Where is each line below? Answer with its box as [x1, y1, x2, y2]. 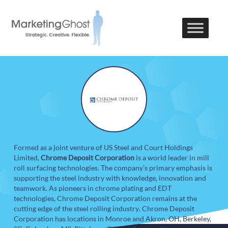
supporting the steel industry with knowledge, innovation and [14, 174, 207, 183]
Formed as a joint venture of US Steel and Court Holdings [14, 143, 193, 152]
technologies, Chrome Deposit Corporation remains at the [14, 194, 197, 203]
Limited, [14, 153, 41, 162]
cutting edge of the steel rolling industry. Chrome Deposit [14, 204, 195, 213]
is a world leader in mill [134, 153, 210, 162]
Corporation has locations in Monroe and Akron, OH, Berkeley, [14, 214, 212, 223]
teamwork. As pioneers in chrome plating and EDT [14, 184, 172, 193]
